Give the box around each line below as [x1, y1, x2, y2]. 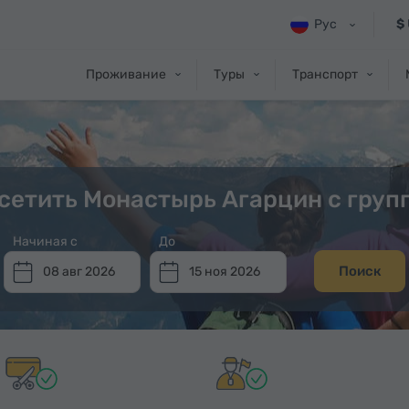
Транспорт [292, 67, 358, 82]
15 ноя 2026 [189, 264, 260, 279]
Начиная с [13, 234, 78, 249]
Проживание [86, 67, 166, 82]
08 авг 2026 [43, 264, 115, 279]
